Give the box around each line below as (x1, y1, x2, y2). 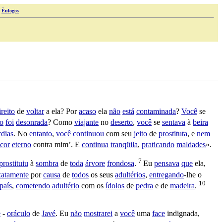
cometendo (16, 181, 50, 190)
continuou (73, 129, 104, 138)
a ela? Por (44, 107, 79, 116)
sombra (36, 159, 58, 168)
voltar (26, 107, 44, 116)
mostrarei (84, 209, 112, 218)
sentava (162, 118, 185, 127)
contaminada (136, 107, 176, 116)
